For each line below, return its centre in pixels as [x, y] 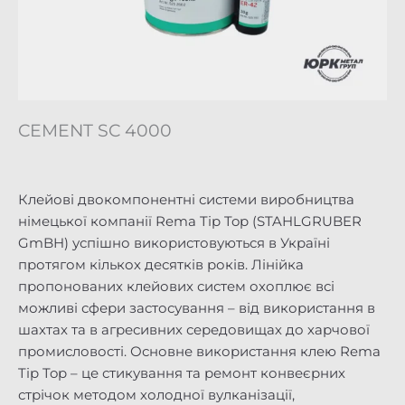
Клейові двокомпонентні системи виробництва [186, 199]
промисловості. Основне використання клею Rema [199, 351]
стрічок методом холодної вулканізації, [156, 395]
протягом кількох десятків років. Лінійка [161, 264]
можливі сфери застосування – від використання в [197, 308]
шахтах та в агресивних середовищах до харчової [194, 330]
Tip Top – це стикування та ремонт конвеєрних [182, 373]
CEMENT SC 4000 [95, 131]
